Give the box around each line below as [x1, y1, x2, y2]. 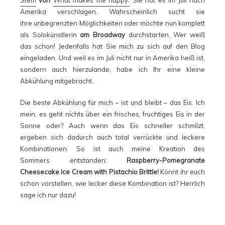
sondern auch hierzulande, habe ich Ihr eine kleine [20, 65, 205, 74]
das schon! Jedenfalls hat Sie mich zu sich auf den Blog [20, 42, 205, 51]
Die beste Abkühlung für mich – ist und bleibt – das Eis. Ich [20, 98, 205, 107]
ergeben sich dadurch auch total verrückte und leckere [20, 133, 205, 142]
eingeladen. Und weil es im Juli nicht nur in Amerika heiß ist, [20, 54, 205, 62]
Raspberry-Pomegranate [127, 156, 205, 165]
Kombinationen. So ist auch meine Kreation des [20, 145, 205, 153]
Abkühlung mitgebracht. [20, 77, 93, 85]
